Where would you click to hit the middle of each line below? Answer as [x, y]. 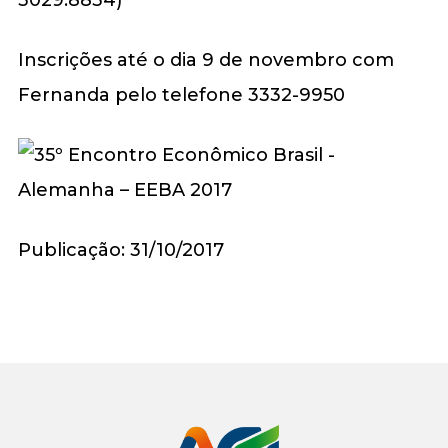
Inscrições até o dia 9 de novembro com [205, 59]
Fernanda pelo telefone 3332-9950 [181, 94]
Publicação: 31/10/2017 [120, 249]
